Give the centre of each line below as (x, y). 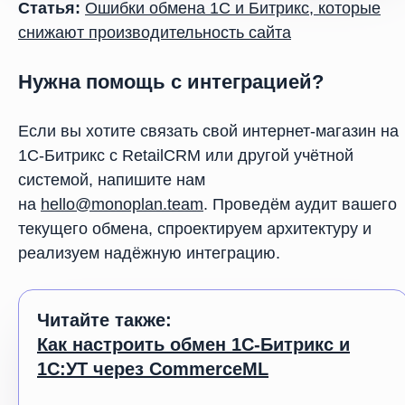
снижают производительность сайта (155, 33)
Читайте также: (104, 320)
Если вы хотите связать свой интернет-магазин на (208, 131)
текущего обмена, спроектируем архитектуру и (195, 229)
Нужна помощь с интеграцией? (171, 82)
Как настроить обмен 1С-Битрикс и (193, 344)
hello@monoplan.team (122, 204)
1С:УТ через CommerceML (153, 369)
